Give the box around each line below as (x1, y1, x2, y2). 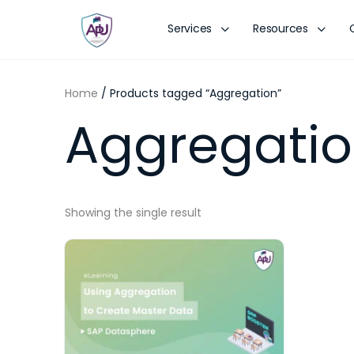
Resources (253, 21, 308, 36)
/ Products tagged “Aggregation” (98, 85, 281, 101)
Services (168, 21, 213, 36)
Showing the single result (65, 205, 201, 220)
